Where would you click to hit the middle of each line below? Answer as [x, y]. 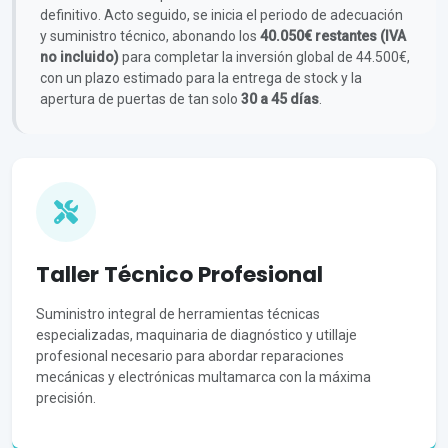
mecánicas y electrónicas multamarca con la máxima [203, 377]
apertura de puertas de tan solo [140, 99]
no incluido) [79, 57]
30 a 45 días [280, 99]
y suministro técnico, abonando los [150, 36]
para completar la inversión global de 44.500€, [264, 57]
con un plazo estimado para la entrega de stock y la [201, 78]
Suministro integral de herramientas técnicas [178, 314]
